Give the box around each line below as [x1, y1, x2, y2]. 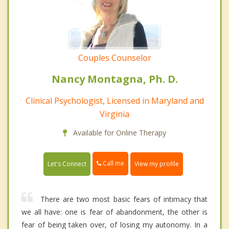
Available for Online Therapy [71, 128, 166, 138]
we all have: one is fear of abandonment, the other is [21, 207, 208, 217]
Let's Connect [48, 159, 86, 168]
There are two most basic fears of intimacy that [40, 194, 208, 204]
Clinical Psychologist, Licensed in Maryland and [25, 95, 204, 107]
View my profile [134, 159, 179, 168]
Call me [101, 159, 124, 168]
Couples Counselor [78, 52, 151, 64]
